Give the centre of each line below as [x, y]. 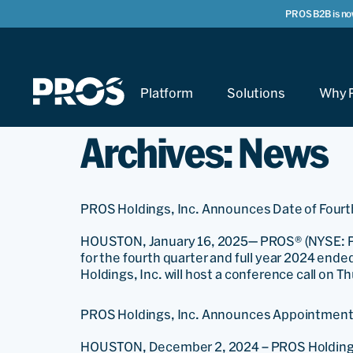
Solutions [256, 93]
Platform [167, 93]
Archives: [159, 153]
